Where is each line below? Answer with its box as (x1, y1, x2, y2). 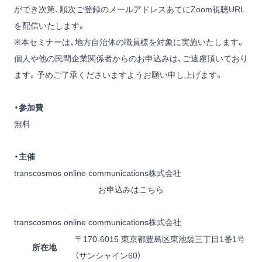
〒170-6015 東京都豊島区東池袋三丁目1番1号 (75, 235, 245, 244)
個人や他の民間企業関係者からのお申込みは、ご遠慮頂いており (14, 54, 248, 64)
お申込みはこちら (98, 185, 164, 195)
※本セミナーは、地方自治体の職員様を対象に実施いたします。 (14, 37, 245, 47)
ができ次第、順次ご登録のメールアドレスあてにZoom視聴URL (14, 5, 245, 15)
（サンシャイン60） (75, 251, 142, 261)
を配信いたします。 (14, 21, 86, 31)
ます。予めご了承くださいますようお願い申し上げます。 (14, 70, 223, 80)
